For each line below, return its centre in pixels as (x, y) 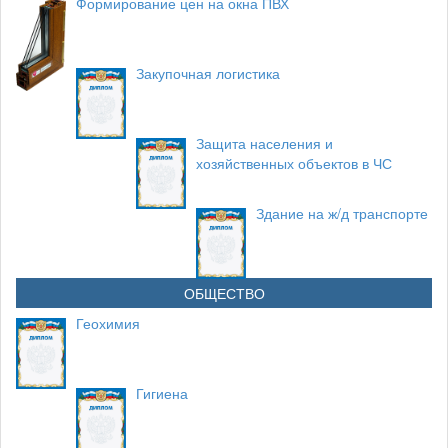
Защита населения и (264, 143)
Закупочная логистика (208, 73)
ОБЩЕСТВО (224, 293)
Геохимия (108, 323)
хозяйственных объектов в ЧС (294, 163)
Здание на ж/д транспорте (342, 213)
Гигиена (162, 393)
